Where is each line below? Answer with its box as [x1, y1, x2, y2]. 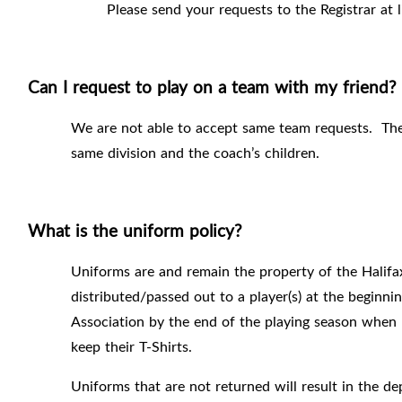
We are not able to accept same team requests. [71, 118, 372, 138]
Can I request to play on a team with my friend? [28, 75, 397, 99]
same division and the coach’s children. [71, 143, 319, 163]
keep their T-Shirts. [71, 336, 192, 357]
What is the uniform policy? [28, 219, 242, 242]
